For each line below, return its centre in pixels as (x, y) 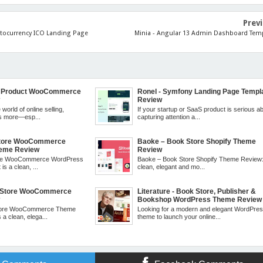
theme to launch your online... (179, 217)
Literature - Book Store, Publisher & (197, 192)
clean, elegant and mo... (171, 167)
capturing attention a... (169, 117)
